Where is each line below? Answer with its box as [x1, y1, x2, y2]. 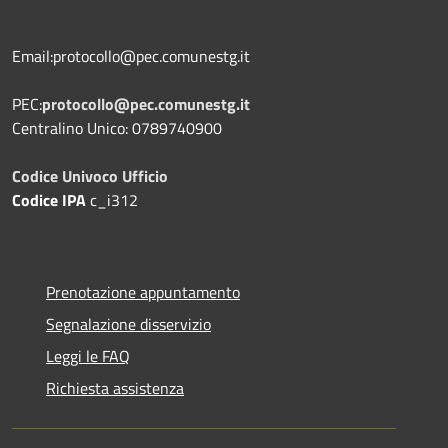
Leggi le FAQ [46, 344, 130, 368]
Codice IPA [12, 188, 86, 212]
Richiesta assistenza [46, 376, 184, 400]
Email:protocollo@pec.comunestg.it [12, 44, 250, 68]
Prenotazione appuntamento [46, 280, 240, 304]
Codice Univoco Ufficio [12, 164, 168, 188]
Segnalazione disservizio [46, 312, 211, 336]
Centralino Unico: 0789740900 [12, 116, 222, 140]
